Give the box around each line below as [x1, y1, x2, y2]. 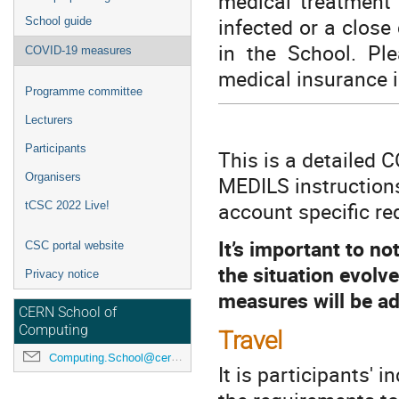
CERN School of [19, 305, 117, 321]
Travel [218, 325, 282, 355]
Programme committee [25, 85, 142, 98]
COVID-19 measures [25, 44, 132, 57]
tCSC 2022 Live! [25, 199, 110, 212]
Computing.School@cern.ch [49, 350, 171, 365]
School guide [25, 14, 92, 28]
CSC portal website [25, 239, 124, 252]
